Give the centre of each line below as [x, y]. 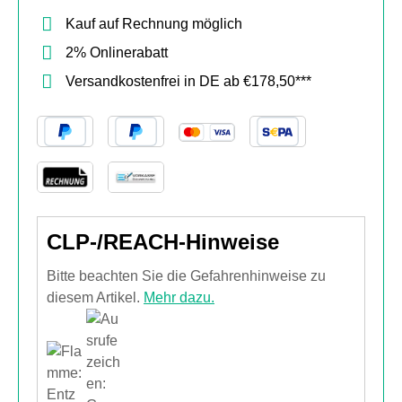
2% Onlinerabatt [117, 52]
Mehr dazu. [179, 297]
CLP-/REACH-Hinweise [163, 242]
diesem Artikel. [95, 297]
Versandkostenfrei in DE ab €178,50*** [188, 81]
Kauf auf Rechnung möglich [154, 24]
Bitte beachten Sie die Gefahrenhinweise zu [186, 276]
